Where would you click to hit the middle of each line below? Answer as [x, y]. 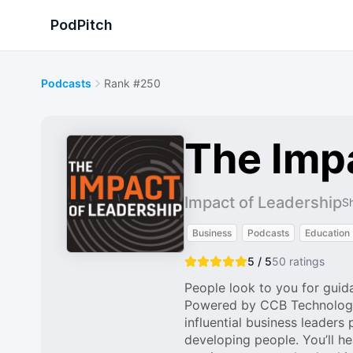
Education [327, 233]
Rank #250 [132, 83]
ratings [305, 261]
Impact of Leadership [263, 203]
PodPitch [82, 25]
